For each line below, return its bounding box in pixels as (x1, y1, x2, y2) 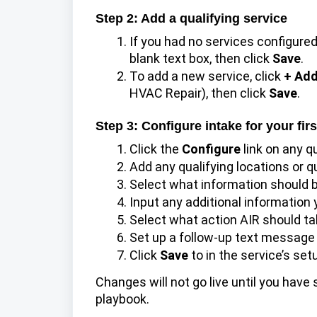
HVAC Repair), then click (129, 86, 269, 101)
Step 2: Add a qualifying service (96, 11, 287, 26)
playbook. (96, 292, 149, 307)
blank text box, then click (129, 51, 272, 67)
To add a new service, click (129, 69, 284, 84)
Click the (129, 141, 182, 156)
